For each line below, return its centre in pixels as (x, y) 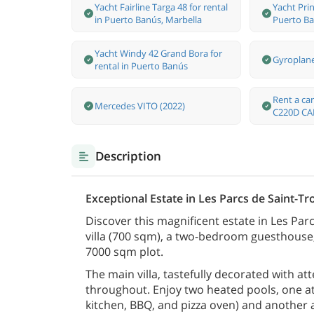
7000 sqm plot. (124, 252)
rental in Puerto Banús (141, 66)
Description (128, 156)
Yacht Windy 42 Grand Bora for (158, 54)
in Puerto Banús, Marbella (148, 20)
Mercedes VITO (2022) (140, 106)
